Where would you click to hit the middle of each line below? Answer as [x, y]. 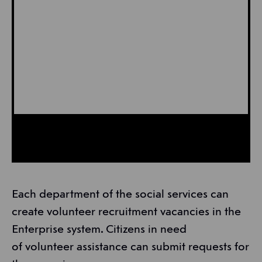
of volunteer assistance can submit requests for [130, 248]
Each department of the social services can [120, 195]
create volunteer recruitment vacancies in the [126, 213]
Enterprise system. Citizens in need [99, 230]
